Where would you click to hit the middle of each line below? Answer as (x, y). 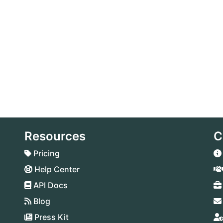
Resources (55, 136)
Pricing (46, 153)
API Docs (50, 185)
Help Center (56, 169)
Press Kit (51, 217)
